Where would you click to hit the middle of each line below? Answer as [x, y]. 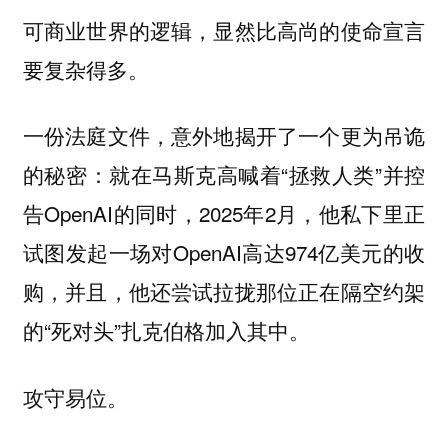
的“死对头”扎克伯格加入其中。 [166, 330]
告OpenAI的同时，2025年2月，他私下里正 [224, 213]
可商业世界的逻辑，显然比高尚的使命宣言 [224, 29]
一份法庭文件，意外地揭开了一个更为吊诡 [224, 135]
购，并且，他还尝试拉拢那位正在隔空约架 [224, 291]
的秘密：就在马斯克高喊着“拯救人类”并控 [224, 174]
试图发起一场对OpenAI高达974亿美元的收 [224, 252]
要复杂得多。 [85, 68]
